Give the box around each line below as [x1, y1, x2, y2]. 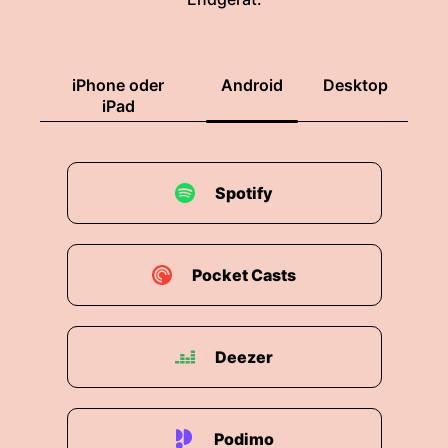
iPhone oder [72, 75, 164, 95]
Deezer [215, 347, 273, 367]
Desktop [323, 75, 388, 95]
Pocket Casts [192, 265, 296, 285]
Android [221, 75, 283, 95]
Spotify [215, 183, 273, 203]
